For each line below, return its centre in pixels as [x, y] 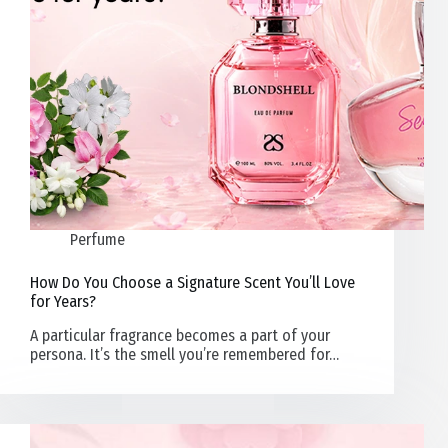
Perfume [97, 240]
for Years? [63, 302]
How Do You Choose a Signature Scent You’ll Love [192, 283]
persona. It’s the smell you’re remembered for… [184, 355]
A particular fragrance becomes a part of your [180, 336]
